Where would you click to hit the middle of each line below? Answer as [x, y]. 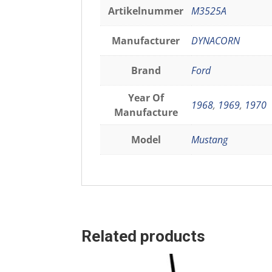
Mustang [210, 140]
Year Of [146, 98]
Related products [144, 236]
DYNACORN [216, 41]
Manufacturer [146, 41]
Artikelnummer [146, 11]
